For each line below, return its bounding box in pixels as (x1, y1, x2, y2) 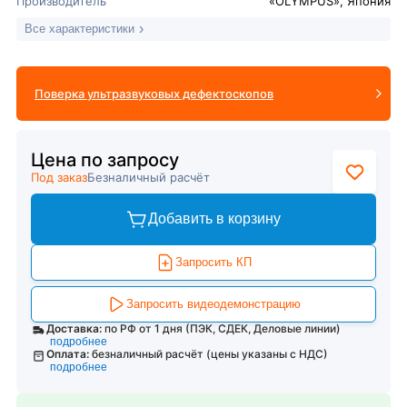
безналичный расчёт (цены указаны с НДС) (92, 347, 329, 361)
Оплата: (46, 347, 90, 361)
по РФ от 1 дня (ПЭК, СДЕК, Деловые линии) (104, 322, 341, 335)
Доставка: (45, 322, 102, 335)
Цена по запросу (31, 149, 179, 171)
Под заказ (31, 170, 87, 184)
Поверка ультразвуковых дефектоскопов (35, 85, 273, 101)
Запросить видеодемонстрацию (126, 297, 301, 311)
